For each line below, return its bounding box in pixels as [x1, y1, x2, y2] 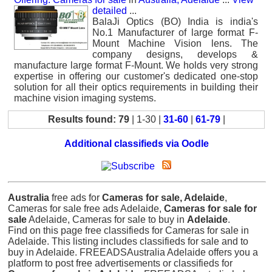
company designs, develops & [92, 49, 258, 59]
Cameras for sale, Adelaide [102, 192, 225, 203]
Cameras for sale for [164, 203, 257, 214]
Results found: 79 [47, 114, 129, 124]
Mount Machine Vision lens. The [92, 38, 258, 49]
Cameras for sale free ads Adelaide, [8, 203, 164, 214]
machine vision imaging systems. [14, 93, 156, 103]
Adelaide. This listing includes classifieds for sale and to [8, 236, 248, 246]
